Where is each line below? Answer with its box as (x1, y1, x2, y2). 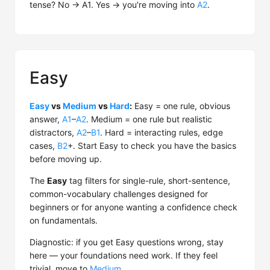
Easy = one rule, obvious (132, 101, 230, 111)
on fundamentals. (30, 215, 98, 225)
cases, (30, 140, 57, 151)
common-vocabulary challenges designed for (30, 189, 208, 199)
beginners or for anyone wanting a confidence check (30, 202, 237, 212)
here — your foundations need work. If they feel (30, 250, 218, 260)
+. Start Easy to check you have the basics (67, 140, 236, 151)
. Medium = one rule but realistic (86, 114, 212, 124)
